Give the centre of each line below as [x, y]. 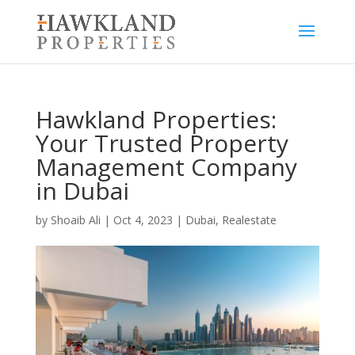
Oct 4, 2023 [143, 220]
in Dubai [82, 191]
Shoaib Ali [75, 220]
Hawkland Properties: [156, 119]
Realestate [249, 220]
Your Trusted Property [162, 143]
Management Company [166, 167]
